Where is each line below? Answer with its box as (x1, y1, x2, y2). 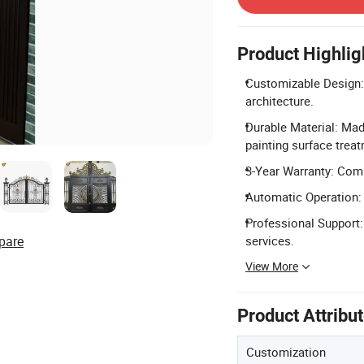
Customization (246, 344, 326, 360)
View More (245, 258, 298, 274)
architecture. (245, 93, 314, 109)
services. (245, 232, 294, 249)
